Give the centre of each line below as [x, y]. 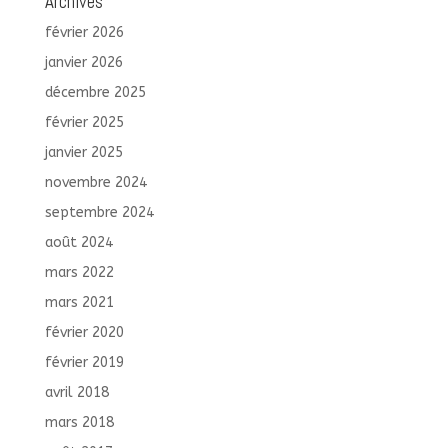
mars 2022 [79, 272]
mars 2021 [79, 302]
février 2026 [84, 32]
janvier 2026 [83, 62]
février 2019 [84, 362]
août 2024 [78, 242]
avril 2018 [76, 392]
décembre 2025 [95, 92]
